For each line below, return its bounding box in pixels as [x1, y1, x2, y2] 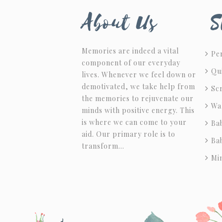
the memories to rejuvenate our [82, 94, 194, 103]
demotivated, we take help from [82, 82, 195, 91]
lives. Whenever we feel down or [82, 70, 196, 79]
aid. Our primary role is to [82, 129, 175, 139]
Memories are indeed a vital [82, 46, 179, 55]
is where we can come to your [82, 117, 187, 127]
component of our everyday [82, 58, 180, 67]
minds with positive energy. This [82, 106, 195, 115]
